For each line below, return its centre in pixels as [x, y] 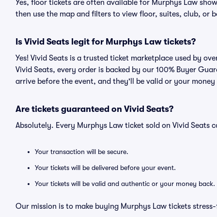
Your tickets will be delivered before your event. [105, 168]
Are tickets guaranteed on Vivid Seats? [94, 109]
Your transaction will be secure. [82, 152]
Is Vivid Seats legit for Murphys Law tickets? [106, 42]
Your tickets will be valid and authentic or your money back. [125, 184]
